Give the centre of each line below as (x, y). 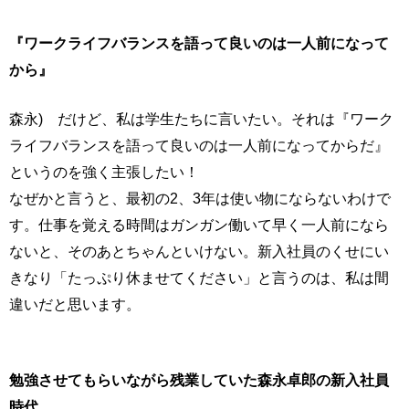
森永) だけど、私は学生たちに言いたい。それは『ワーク (201, 119)
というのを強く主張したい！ (104, 172)
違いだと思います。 (75, 304)
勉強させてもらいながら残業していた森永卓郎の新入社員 (199, 380)
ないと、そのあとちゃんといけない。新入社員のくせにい (199, 252)
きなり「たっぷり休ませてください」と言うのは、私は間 (199, 278)
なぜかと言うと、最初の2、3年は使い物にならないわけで (200, 199)
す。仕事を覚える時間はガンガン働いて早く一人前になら (199, 225)
